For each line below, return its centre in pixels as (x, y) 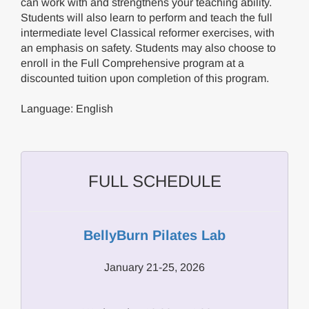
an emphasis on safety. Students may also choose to (148, 48)
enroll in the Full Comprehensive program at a (132, 63)
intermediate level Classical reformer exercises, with (148, 33)
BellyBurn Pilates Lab (154, 235)
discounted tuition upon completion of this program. (145, 78)
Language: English (67, 109)
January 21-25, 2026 (154, 267)
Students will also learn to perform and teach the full (147, 18)
